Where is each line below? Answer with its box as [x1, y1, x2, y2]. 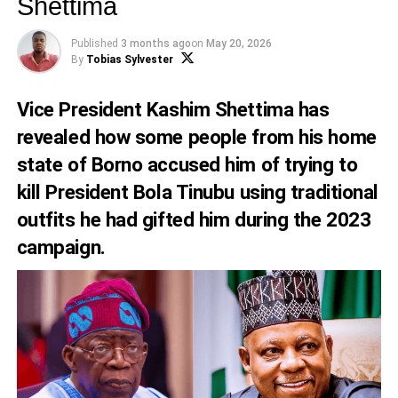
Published [70, 37, 118, 50]
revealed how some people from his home [16, 125, 377, 148]
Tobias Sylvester [85, 53, 173, 66]
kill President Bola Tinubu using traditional [16, 180, 378, 203]
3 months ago [120, 37, 191, 50]
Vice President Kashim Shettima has [16, 98, 330, 121]
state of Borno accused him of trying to [16, 153, 358, 176]
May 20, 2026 [205, 37, 272, 50]
